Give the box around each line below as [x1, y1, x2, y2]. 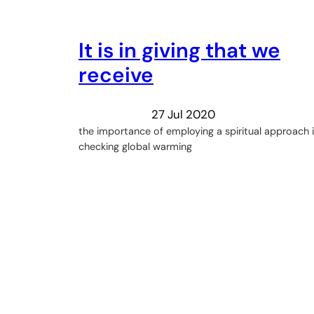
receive [78, 62, 153, 89]
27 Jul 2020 [151, 107, 215, 122]
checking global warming [78, 140, 192, 153]
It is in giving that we [78, 37, 280, 64]
